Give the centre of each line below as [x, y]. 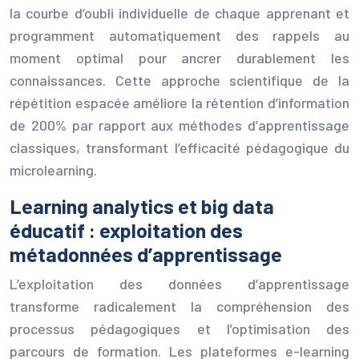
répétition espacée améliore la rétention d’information [179, 102]
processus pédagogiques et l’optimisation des [179, 328]
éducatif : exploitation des [126, 230]
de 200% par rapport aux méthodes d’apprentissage [179, 125]
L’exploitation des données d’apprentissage [179, 283]
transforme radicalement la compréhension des [179, 306]
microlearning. [53, 169]
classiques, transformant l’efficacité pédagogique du [179, 147]
